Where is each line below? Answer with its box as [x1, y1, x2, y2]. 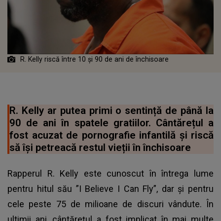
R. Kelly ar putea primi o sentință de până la [9, 105, 214, 117]
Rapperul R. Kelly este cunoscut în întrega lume [7, 168, 214, 179]
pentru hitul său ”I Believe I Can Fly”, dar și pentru [7, 184, 214, 194]
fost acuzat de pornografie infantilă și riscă [9, 129, 214, 142]
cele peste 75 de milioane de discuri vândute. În [7, 199, 214, 210]
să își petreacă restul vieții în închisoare [9, 142, 191, 154]
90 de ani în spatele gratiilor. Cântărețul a [9, 117, 214, 129]
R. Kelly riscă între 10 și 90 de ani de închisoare [20, 55, 171, 64]
